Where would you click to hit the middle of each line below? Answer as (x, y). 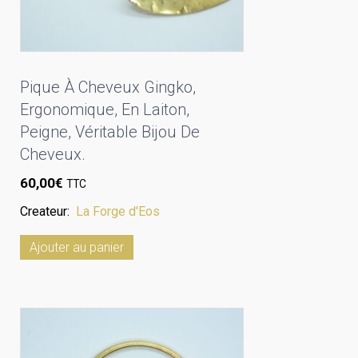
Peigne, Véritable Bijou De (110, 131)
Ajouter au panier (77, 248)
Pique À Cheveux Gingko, (108, 87)
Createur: (48, 212)
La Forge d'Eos (118, 212)
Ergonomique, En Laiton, (105, 109)
